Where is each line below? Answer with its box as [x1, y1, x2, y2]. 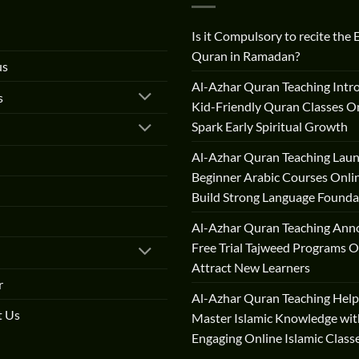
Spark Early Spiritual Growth [192, 119, 348, 135]
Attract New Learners [192, 260, 310, 276]
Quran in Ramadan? [192, 48, 300, 64]
